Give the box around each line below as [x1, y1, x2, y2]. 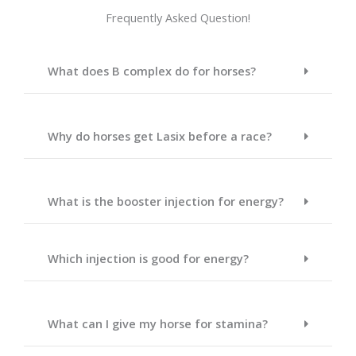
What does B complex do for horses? [48, 62, 256, 79]
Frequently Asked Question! [106, 9, 250, 25]
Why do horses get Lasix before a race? [48, 127, 272, 144]
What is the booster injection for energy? [48, 192, 284, 209]
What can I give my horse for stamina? [48, 315, 268, 331]
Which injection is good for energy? [48, 250, 249, 266]
